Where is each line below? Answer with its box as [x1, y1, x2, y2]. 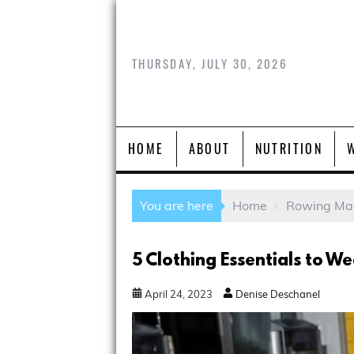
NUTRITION [254, 139, 323, 158]
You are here [140, 198, 213, 213]
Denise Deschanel [233, 288, 320, 301]
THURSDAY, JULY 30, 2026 [132, 54, 288, 72]
